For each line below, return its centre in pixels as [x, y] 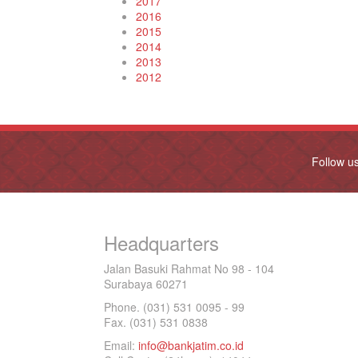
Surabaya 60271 [146, 284]
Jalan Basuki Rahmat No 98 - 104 [189, 268]
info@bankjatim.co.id [191, 345]
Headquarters [161, 243]
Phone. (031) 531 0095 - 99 [174, 307]
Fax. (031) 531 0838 [156, 322]
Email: [121, 345]
